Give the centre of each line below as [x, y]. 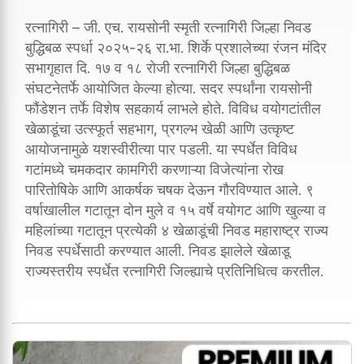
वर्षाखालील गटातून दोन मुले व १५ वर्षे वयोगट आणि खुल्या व [175, 210]
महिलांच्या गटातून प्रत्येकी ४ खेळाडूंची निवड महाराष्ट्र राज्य [177, 230]
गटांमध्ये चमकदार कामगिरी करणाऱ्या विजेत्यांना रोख [154, 169]
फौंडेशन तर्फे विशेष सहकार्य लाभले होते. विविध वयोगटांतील [173, 108]
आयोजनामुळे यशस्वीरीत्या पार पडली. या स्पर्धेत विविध [161, 149]
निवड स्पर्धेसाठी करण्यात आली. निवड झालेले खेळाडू [158, 250]
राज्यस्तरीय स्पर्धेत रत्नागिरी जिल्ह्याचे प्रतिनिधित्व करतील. [174, 271]
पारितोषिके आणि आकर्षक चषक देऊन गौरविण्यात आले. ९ [169, 189]
